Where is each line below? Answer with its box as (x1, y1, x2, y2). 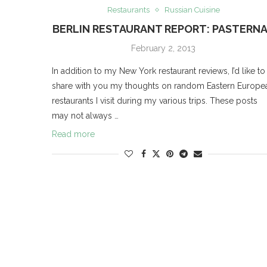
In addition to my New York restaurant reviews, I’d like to (52, 66, 265, 76)
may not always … (52, 111, 119, 121)
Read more (52, 129, 95, 139)
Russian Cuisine (164, 5, 220, 15)
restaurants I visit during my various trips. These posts (52, 96, 257, 106)
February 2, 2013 (131, 44, 196, 54)
